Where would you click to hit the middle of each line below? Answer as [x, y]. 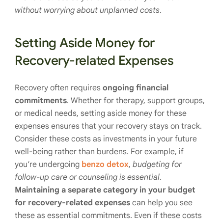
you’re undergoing [48, 165]
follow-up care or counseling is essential [87, 178]
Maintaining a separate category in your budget [105, 190]
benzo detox [105, 165]
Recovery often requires [59, 88]
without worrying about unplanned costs [87, 11]
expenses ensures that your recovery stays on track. [108, 126]
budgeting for [157, 165]
